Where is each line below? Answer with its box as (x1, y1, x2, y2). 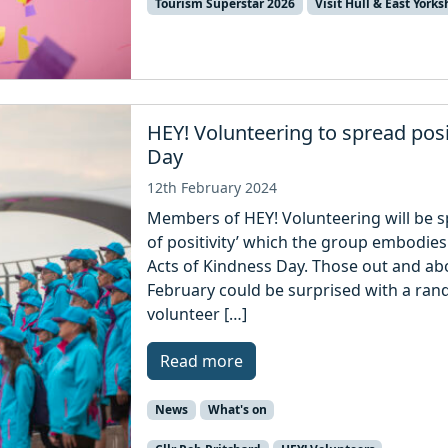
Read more (160, 350, 244, 373)
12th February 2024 (147, 178, 278, 198)
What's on (207, 401, 267, 419)
